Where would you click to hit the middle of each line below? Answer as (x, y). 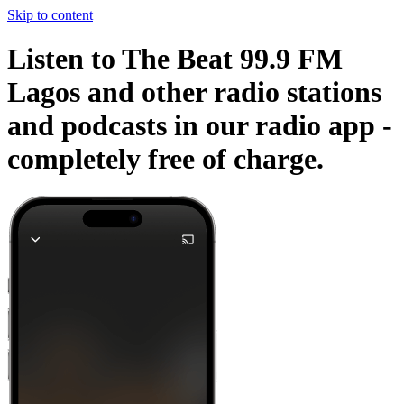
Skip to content (50, 15)
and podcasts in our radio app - (200, 126)
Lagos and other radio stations (194, 92)
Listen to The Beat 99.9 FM (175, 59)
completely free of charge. (165, 159)
